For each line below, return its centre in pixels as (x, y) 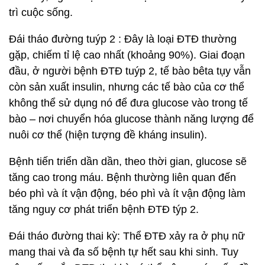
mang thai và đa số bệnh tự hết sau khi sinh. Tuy (124, 252)
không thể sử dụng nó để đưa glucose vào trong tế (128, 103)
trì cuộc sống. (41, 12)
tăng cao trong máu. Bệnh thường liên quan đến (122, 177)
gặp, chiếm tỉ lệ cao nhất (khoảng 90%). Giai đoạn (127, 55)
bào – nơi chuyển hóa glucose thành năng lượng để (131, 119)
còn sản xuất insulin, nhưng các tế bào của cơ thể (127, 87)
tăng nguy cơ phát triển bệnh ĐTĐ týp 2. (104, 209)
